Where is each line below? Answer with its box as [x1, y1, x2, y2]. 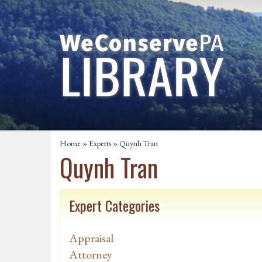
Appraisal [69, 230, 113, 246]
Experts [89, 138, 111, 149]
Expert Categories [69, 195, 160, 216]
